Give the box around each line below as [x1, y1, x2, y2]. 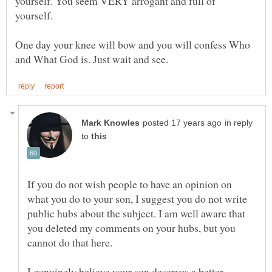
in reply [225, 118, 253, 128]
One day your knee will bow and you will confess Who [15, 36, 250, 52]
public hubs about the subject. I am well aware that [27, 206, 245, 221]
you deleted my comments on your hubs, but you [27, 220, 236, 236]
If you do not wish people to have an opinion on [27, 177, 232, 192]
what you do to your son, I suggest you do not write [27, 191, 247, 206]
